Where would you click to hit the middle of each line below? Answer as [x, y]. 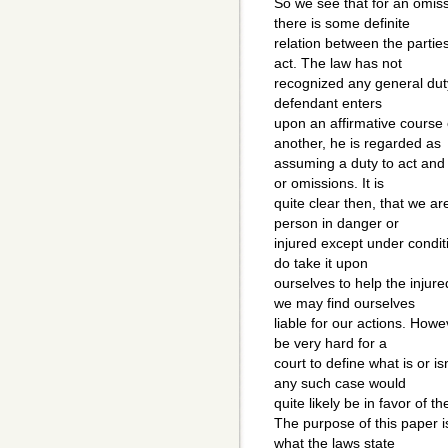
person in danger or [336, 223]
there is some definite [342, 23]
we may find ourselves [344, 303]
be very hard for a [330, 343]
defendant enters [328, 103]
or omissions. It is [329, 183]
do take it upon [321, 263]
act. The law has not [338, 63]
